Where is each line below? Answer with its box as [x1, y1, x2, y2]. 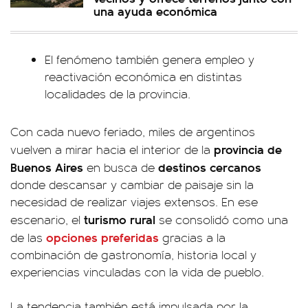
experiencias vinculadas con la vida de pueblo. [10, 263, 264, 280]
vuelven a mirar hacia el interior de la [10, 140, 214, 157]
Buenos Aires [10, 157, 83, 175]
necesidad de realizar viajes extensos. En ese [10, 192, 258, 210]
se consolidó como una [155, 210, 288, 228]
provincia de [214, 140, 282, 157]
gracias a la [159, 228, 225, 245]
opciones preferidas [46, 228, 159, 245]
